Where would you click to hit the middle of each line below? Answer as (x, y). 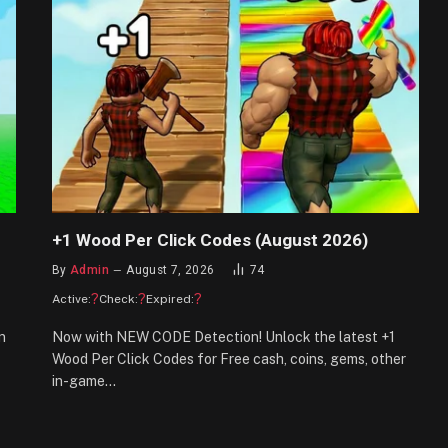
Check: (118, 298)
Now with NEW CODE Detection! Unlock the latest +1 (223, 336)
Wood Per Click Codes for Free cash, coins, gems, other (229, 358)
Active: (71, 298)
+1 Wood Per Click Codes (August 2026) (210, 239)
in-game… (84, 380)
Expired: (170, 298)
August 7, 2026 (170, 269)
